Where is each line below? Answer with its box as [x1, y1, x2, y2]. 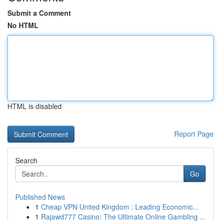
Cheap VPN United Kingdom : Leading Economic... [41, 202, 199, 212]
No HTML [7, 20, 38, 30]
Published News [15, 192, 65, 202]
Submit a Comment [7, 8, 71, 18]
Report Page [174, 129, 214, 139]
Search [15, 155, 37, 165]
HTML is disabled [7, 101, 62, 111]
